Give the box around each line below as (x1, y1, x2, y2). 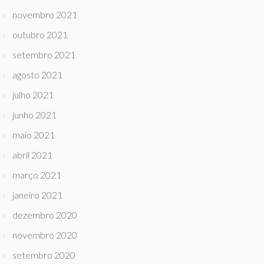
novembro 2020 (12, 229, 77, 240)
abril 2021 (12, 149, 52, 160)
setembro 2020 (12, 249, 75, 260)
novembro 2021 (12, 9, 77, 20)
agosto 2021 (12, 69, 62, 80)
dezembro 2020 (12, 209, 77, 220)
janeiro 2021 (12, 189, 62, 200)
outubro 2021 (12, 29, 68, 40)
